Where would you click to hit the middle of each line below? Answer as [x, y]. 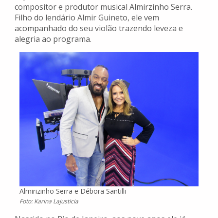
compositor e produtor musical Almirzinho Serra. [103, 7]
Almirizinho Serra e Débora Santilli [73, 191]
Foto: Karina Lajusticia [49, 201]
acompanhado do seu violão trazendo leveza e [99, 28]
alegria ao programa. [53, 39]
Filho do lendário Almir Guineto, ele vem [87, 18]
